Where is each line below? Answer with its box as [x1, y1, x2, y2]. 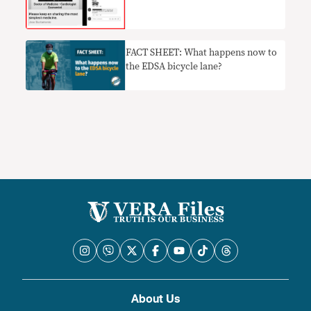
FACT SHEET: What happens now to [126, 48, 278, 58]
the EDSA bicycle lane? [126, 62, 223, 72]
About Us [131, 289, 180, 308]
